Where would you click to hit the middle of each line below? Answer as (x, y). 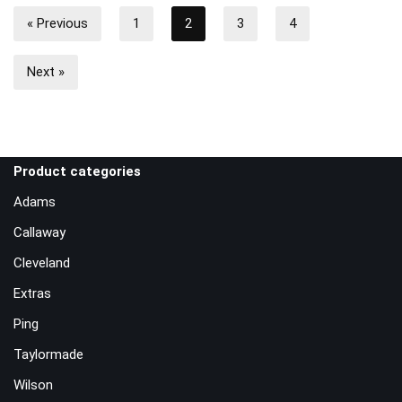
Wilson (33, 385)
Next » (46, 72)
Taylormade (48, 354)
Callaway (39, 232)
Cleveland (42, 263)
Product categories (77, 171)
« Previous (57, 23)
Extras (32, 293)
